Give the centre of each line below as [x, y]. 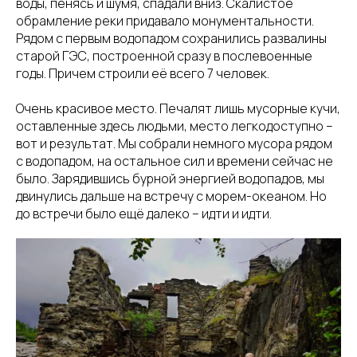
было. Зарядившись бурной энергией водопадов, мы [170, 179]
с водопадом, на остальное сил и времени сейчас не [175, 161]
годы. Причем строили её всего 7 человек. [143, 74]
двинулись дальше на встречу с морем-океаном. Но [171, 196]
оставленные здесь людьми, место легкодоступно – [175, 126]
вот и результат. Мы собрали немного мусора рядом [174, 144]
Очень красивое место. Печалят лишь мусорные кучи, [178, 109]
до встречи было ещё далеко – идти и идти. [144, 214]
